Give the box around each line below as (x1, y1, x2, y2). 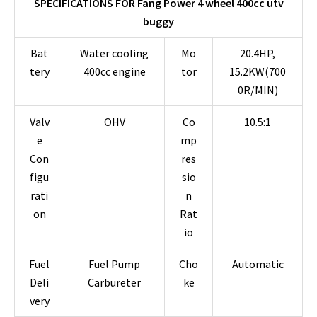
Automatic (231, 257, 284, 271)
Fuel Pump (88, 257, 140, 271)
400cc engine (83, 64, 146, 79)
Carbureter (88, 275, 141, 289)
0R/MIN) (237, 83, 278, 97)
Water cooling (80, 46, 149, 60)
